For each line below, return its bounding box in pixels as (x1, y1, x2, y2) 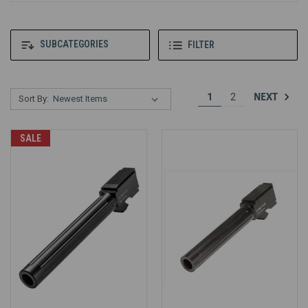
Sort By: (18, 93, 49, 104)
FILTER (188, 39, 214, 51)
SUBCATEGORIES (38, 38, 109, 50)
